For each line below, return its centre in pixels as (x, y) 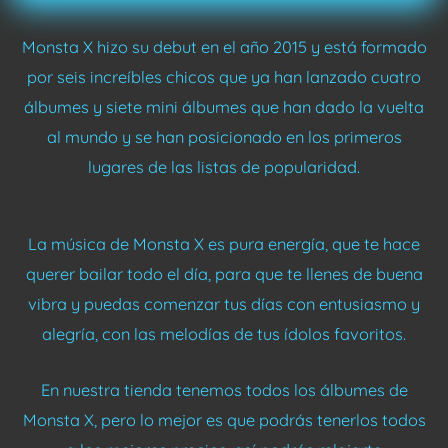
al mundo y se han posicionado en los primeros (224, 137)
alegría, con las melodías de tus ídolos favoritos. (224, 333)
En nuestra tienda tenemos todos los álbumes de (224, 389)
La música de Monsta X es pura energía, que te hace (224, 243)
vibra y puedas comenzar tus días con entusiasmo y (224, 303)
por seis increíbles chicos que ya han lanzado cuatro (224, 77)
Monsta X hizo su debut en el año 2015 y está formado (224, 47)
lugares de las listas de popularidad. (224, 167)
